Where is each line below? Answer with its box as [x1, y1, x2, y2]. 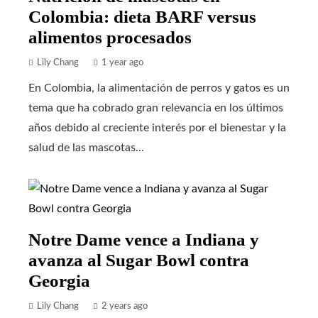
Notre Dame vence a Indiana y [28, 230, 259, 250]
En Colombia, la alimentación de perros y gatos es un [28, 82, 290, 94]
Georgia [28, 271, 90, 291]
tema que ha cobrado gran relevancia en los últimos [28, 102, 283, 114]
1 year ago [102, 58, 143, 67]
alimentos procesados [28, 28, 192, 48]
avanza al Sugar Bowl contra [28, 251, 249, 270]
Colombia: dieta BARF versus [28, 7, 256, 27]
